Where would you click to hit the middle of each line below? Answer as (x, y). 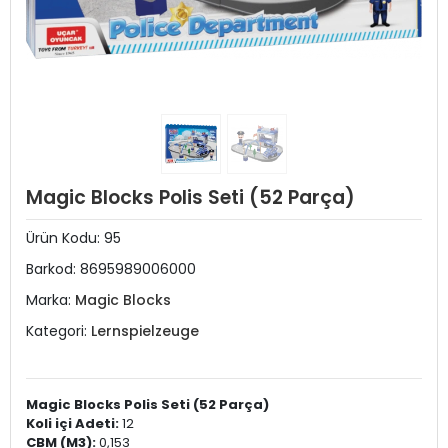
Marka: (50, 300)
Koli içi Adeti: (74, 423)
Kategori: (58, 331)
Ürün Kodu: (65, 238)
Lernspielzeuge (145, 331)
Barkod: (53, 269)
